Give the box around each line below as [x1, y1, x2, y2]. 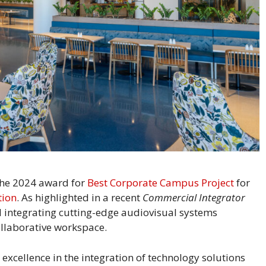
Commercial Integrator [142, 191, 245, 205]
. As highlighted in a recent [17, 191, 142, 205]
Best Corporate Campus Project [87, 176, 234, 190]
